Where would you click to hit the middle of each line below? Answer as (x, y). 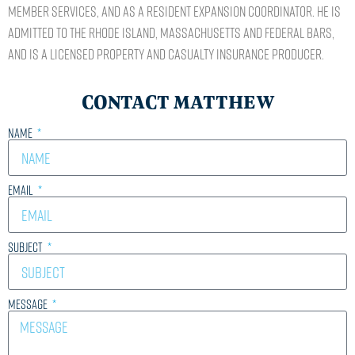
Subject (27, 248)
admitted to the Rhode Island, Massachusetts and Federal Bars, (171, 32)
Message (29, 305)
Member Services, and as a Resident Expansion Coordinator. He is (174, 11)
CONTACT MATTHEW (177, 102)
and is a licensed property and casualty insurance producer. (166, 53)
